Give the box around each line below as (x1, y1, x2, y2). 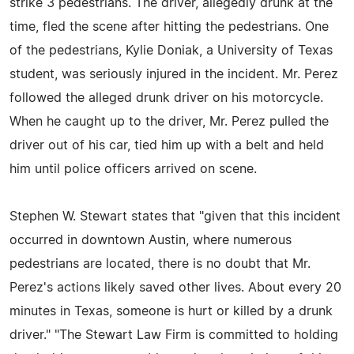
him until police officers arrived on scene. (9, 162, 257, 175)
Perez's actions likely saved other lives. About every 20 (9, 281, 341, 294)
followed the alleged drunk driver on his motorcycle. (9, 91, 323, 104)
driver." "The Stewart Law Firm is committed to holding (9, 328, 338, 341)
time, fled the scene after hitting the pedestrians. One (9, 20, 329, 33)
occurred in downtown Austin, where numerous (9, 233, 292, 247)
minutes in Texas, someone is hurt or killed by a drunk (9, 304, 333, 318)
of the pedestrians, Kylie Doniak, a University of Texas (9, 43, 333, 57)
